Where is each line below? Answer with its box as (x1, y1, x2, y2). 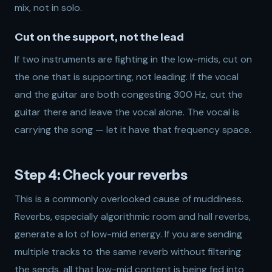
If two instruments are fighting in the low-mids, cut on (15, 53, 252, 66)
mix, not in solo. (15, 1, 82, 14)
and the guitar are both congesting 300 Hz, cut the (15, 88, 243, 101)
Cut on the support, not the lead (15, 30, 184, 43)
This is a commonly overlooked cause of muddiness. (15, 192, 243, 205)
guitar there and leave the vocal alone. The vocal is (15, 106, 239, 118)
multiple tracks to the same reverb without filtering (15, 245, 241, 258)
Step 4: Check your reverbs (15, 166, 188, 183)
